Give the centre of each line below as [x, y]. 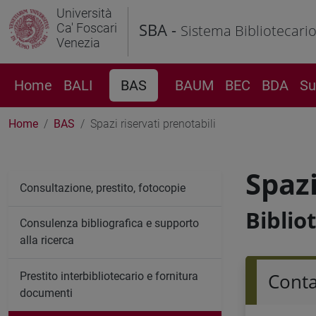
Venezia [78, 43]
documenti [46, 293]
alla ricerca [47, 241]
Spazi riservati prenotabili [153, 124]
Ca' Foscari [87, 28]
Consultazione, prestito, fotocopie [103, 188]
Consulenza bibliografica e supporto [109, 224]
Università [84, 13]
